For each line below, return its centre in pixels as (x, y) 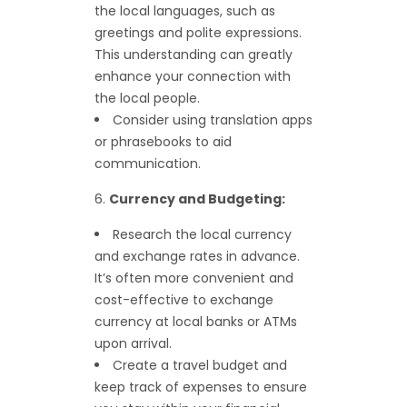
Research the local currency (202, 235)
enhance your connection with (193, 77)
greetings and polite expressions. (198, 33)
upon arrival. (133, 344)
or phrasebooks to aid (163, 142)
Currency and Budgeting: (197, 199)
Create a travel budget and (200, 366)
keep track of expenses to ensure (201, 387)
